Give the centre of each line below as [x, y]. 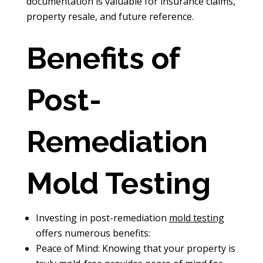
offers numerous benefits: [93, 233]
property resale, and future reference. [110, 16]
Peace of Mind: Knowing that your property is [135, 248]
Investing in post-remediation [102, 218]
